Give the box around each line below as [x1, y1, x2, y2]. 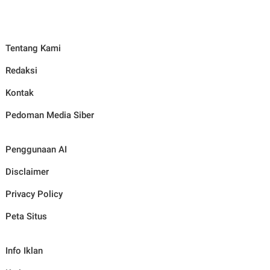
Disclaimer [5, 166, 49, 177]
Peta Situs [5, 210, 47, 222]
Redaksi [5, 64, 37, 76]
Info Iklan [5, 245, 43, 256]
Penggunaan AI [5, 143, 67, 155]
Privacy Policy [5, 188, 63, 199]
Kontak [5, 87, 34, 98]
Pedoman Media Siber [5, 109, 94, 121]
